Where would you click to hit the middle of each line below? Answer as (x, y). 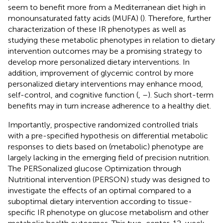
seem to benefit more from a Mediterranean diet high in (107, 7)
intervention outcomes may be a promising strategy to (105, 51)
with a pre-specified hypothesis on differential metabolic (108, 135)
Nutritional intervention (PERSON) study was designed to (109, 179)
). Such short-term (181, 95)
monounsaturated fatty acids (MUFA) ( (75, 18)
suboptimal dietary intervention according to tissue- (100, 201)
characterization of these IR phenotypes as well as (97, 29)
